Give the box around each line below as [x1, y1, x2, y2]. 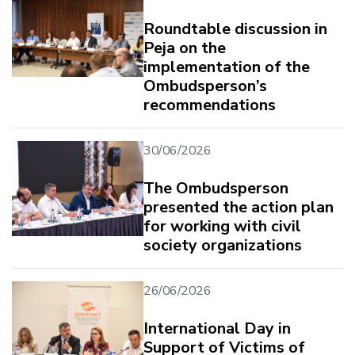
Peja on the [143, 36, 226, 59]
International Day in [143, 317, 291, 339]
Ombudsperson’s [143, 74, 267, 97]
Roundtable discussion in [143, 17, 327, 40]
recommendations [143, 94, 276, 116]
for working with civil [143, 215, 301, 237]
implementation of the [143, 55, 310, 78]
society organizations [143, 234, 302, 256]
